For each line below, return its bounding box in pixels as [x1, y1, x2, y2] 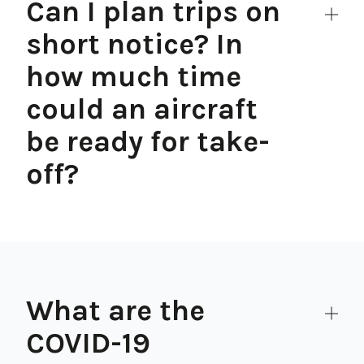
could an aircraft [26, 92, 258, 126]
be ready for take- [26, 124, 270, 158]
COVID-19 [26, 326, 150, 360]
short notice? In [26, 27, 243, 61]
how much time [26, 59, 241, 93]
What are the [26, 293, 205, 327]
